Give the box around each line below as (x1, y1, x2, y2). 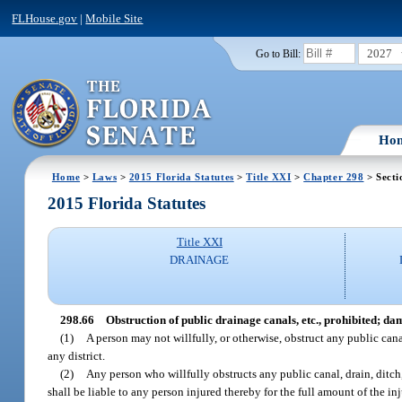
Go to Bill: (255, 48, 301, 59)
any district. (48, 348, 106, 363)
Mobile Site (85, 11, 144, 25)
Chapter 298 (303, 170, 364, 182)
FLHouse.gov (12, 11, 78, 25)
